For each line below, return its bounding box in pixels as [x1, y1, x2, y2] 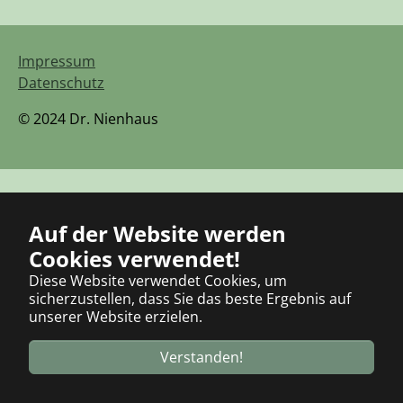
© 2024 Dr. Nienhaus [18, 108, 158, 129]
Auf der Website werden [29, 219, 286, 248]
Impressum [18, 50, 95, 71]
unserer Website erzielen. [29, 307, 202, 327]
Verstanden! [160, 347, 243, 367]
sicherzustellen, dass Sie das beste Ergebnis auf [29, 289, 351, 309]
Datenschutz [18, 72, 104, 93]
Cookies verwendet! [29, 244, 240, 273]
